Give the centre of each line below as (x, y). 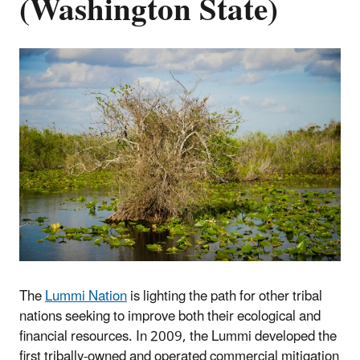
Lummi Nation (86, 296)
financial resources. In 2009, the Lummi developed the (178, 336)
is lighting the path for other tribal (225, 296)
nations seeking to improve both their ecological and (170, 316)
